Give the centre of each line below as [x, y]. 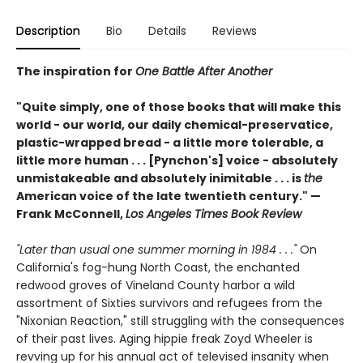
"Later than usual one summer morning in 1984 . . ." [156, 249]
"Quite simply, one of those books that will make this [179, 107]
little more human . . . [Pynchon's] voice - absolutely [177, 160]
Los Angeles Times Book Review [214, 214]
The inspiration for [76, 71]
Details [167, 30]
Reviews [235, 30]
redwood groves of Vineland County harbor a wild [156, 285]
